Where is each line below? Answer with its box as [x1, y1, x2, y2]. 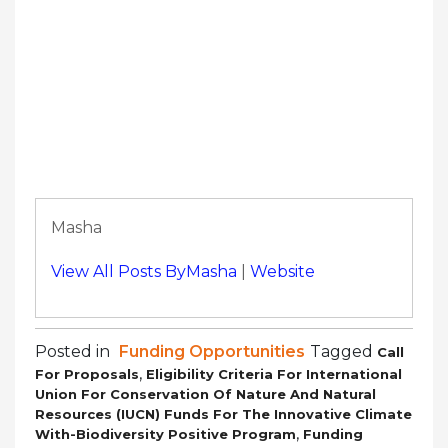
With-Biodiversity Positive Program [35, 425, 296, 442]
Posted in [35, 341, 114, 361]
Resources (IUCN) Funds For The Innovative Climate [35, 405, 412, 422]
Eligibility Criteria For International [146, 365, 402, 382]
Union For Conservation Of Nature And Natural [35, 385, 376, 402]
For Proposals [35, 365, 139, 382]
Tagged [310, 341, 377, 361]
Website [250, 261, 315, 281]
